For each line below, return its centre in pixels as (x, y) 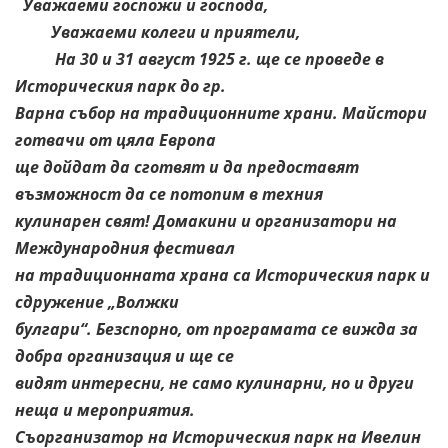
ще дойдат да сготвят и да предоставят (187, 166)
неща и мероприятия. (105, 409)
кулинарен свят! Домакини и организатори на (206, 220)
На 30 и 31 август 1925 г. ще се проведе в (199, 58)
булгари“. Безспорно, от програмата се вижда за (216, 328)
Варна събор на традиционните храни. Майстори (221, 112)
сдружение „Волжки (97, 301)
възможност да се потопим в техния (169, 193)
